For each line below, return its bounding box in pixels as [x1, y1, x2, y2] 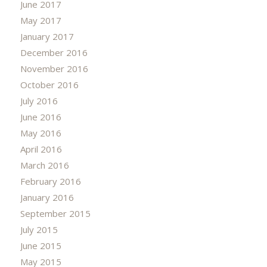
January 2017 [20, 30, 74, 42]
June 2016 [20, 110, 61, 123]
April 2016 [20, 142, 62, 155]
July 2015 [20, 223, 58, 235]
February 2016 [20, 175, 81, 187]
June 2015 [20, 239, 61, 252]
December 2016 [20, 46, 88, 58]
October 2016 [20, 78, 79, 91]
